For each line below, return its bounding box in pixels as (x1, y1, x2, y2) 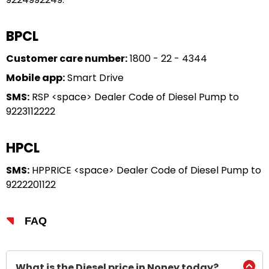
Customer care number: (6, 52, 127, 65)
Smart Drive (65, 71, 124, 85)
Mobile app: (6, 71, 65, 85)
